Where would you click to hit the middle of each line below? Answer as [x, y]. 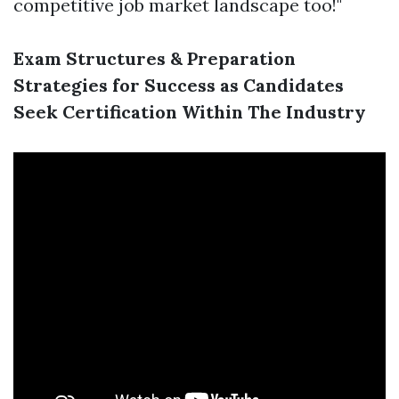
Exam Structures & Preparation [155, 58]
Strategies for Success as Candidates [179, 85]
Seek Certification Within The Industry [190, 112]
